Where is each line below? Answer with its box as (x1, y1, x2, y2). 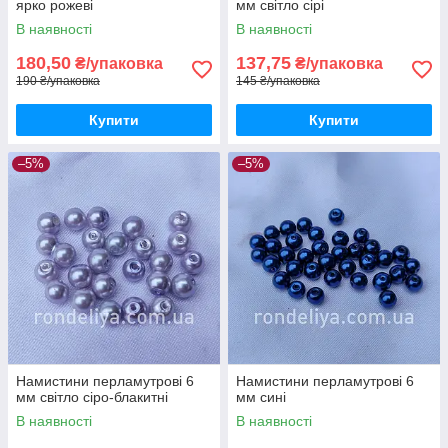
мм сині (236, 388, 286, 405)
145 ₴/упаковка (236, 73, 320, 88)
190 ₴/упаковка (16, 73, 100, 88)
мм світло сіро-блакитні (16, 388, 168, 405)
